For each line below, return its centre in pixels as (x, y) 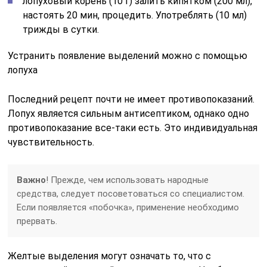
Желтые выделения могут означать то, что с (110, 256)
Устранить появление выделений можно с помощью (128, 56)
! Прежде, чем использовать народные (128, 180)
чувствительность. (51, 142)
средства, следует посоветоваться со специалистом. (131, 194)
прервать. (37, 221)
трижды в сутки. (61, 30)
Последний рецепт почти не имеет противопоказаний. (131, 99)
